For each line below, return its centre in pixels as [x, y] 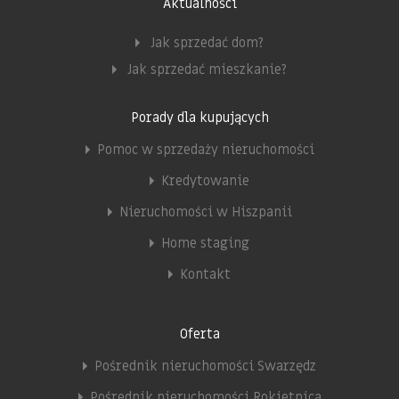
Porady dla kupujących [199, 117]
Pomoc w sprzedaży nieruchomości [205, 149]
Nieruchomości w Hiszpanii [205, 212]
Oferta [199, 334]
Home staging [205, 243]
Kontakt [205, 274]
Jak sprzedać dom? [207, 42]
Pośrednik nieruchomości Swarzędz [205, 366]
